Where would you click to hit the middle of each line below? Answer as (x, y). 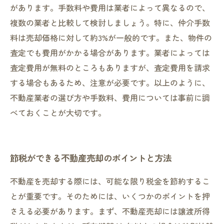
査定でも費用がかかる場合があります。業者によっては (110, 52)
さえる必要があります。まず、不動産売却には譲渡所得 (110, 211)
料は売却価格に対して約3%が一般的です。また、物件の (111, 37)
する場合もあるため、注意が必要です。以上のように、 (110, 82)
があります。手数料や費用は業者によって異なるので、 (110, 7)
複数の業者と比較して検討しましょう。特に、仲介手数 (110, 22)
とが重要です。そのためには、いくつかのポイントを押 (110, 196)
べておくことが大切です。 (58, 112)
